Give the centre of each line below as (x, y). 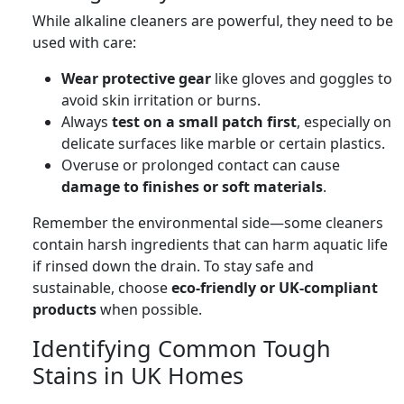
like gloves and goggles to (302, 78)
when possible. (149, 309)
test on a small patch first (204, 121)
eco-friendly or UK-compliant (275, 287)
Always (87, 121)
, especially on (344, 121)
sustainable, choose (102, 287)
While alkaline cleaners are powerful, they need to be (213, 20)
